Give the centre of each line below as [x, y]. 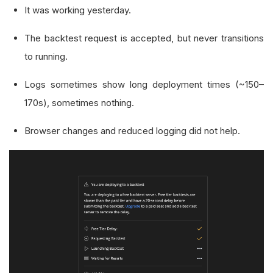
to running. [46, 56]
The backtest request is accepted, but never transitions [144, 38]
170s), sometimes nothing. [79, 103]
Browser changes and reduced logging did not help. [132, 131]
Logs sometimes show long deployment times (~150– [144, 84]
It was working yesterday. [78, 10]
